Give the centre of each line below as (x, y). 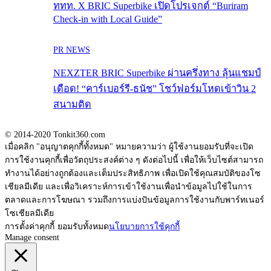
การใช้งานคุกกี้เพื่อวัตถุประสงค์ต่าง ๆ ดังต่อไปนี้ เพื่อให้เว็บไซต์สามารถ (134, 160)
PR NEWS (72, 50)
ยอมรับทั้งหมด (83, 227)
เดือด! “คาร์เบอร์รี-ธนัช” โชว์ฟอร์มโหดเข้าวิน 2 (155, 88)
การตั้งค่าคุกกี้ (30, 227)
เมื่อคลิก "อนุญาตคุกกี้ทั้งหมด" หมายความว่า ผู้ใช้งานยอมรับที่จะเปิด (129, 147)
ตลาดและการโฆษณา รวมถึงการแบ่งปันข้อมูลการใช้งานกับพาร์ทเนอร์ (135, 200)
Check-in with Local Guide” (108, 19)
